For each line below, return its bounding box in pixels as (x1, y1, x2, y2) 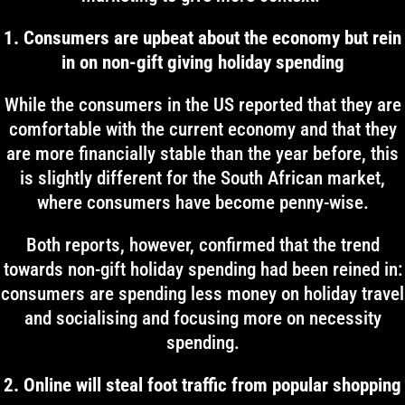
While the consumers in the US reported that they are (4, 94, 401, 116)
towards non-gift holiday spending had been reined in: (3, 259, 402, 280)
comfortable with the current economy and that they (8, 118, 397, 140)
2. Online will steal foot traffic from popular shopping (4, 374, 401, 396)
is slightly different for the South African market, (20, 167, 385, 189)
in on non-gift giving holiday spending (61, 52, 344, 73)
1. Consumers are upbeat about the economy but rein (4, 27, 401, 49)
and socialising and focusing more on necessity (24, 307, 381, 329)
